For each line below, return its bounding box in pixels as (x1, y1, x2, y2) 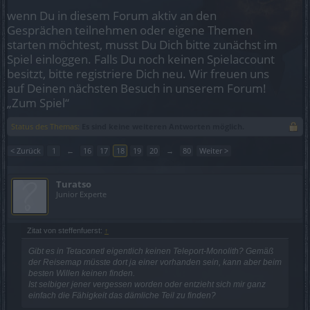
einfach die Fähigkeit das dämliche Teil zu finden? (28, 291, 216, 300)
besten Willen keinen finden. (28, 268, 135, 278)
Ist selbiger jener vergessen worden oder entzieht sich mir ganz (28, 280, 266, 289)
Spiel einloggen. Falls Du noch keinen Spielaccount (7, 51, 275, 67)
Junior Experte (56, 189, 107, 199)
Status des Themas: (11, 121, 80, 131)
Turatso (56, 178, 91, 190)
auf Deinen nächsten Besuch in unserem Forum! (7, 80, 266, 96)
